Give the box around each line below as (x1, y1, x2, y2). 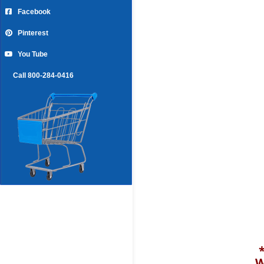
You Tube (17, 50, 48, 59)
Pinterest (17, 29, 48, 38)
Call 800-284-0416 (13, 71, 74, 80)
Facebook (17, 8, 51, 16)
